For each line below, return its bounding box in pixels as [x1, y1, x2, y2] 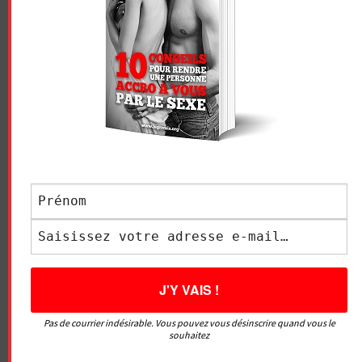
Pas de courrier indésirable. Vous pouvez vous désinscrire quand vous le [43, 317, 335, 329]
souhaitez [169, 329, 209, 341]
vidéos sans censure [123, 5, 239, 22]
